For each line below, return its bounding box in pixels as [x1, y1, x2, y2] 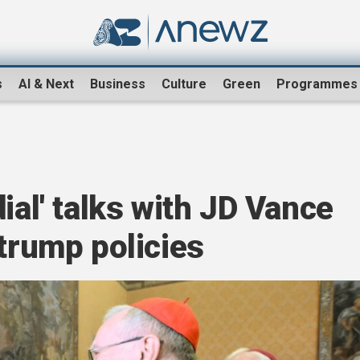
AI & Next [18, 76, 74, 92]
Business [90, 76, 145, 92]
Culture [162, 76, 207, 92]
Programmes [276, 76, 358, 92]
